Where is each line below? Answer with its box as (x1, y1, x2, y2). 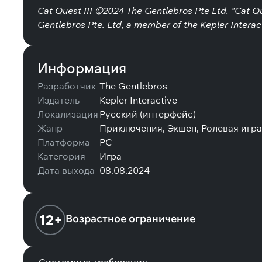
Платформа (37, 136, 90, 148)
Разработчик (37, 80, 96, 92)
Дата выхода (37, 164, 95, 176)
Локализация (37, 108, 98, 120)
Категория (37, 150, 85, 162)
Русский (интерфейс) (99, 108, 196, 120)
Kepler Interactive (99, 94, 177, 106)
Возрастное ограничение (65, 211, 195, 225)
